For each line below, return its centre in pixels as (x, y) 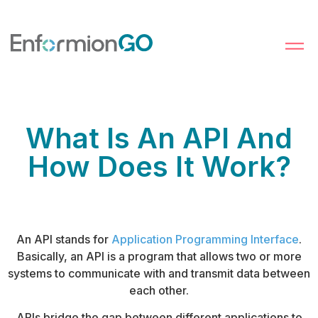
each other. (159, 290)
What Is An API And (159, 138)
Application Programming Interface (205, 239)
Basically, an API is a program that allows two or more (159, 256)
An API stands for (64, 239)
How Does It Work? (159, 166)
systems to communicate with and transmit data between (159, 273)
